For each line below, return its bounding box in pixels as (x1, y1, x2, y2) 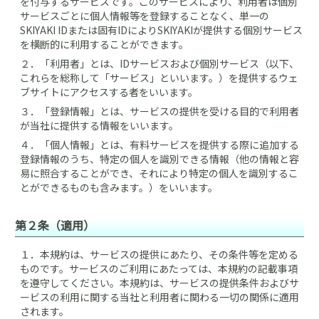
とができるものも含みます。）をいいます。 (20, 180, 218, 194)
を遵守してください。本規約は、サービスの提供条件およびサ (20, 276, 299, 290)
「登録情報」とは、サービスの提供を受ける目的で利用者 (40, 104, 299, 118)
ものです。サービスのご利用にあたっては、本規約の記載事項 (20, 261, 298, 276)
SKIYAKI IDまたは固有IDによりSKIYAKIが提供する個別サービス (20, 23, 303, 37)
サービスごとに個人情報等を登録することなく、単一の (20, 9, 269, 23)
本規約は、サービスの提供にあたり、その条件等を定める (40, 247, 298, 261)
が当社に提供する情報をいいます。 (20, 118, 179, 132)
